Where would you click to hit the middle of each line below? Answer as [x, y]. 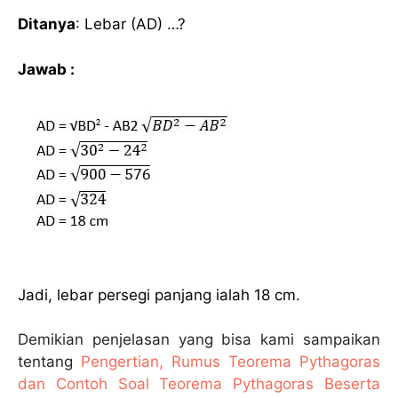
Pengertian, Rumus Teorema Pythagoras [231, 362]
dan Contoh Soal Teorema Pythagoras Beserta [199, 384]
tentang [49, 362]
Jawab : [46, 69]
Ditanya [47, 24]
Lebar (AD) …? [135, 24]
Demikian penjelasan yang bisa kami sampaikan [199, 340]
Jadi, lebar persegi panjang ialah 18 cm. [159, 295]
